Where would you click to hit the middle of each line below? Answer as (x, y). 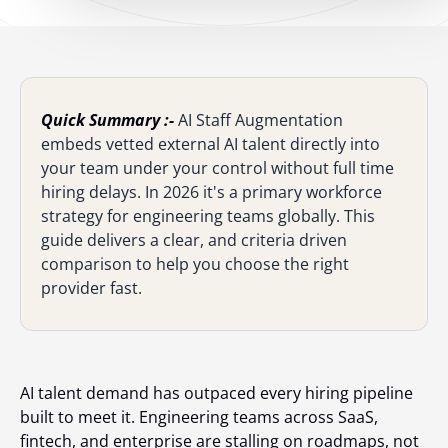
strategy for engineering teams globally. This (208, 216)
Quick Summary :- (107, 120)
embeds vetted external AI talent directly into (210, 144)
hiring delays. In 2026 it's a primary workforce (211, 192)
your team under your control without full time (217, 168)
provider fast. (91, 288)
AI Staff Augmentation (258, 120)
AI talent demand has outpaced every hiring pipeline (216, 393)
